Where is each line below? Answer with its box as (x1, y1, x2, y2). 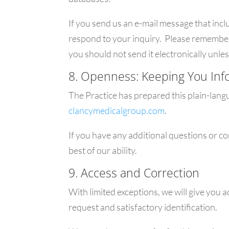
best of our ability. (68, 145, 138, 156)
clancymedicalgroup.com (68, 105, 165, 117)
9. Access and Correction (68, 165, 200, 181)
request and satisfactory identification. (68, 201, 218, 213)
